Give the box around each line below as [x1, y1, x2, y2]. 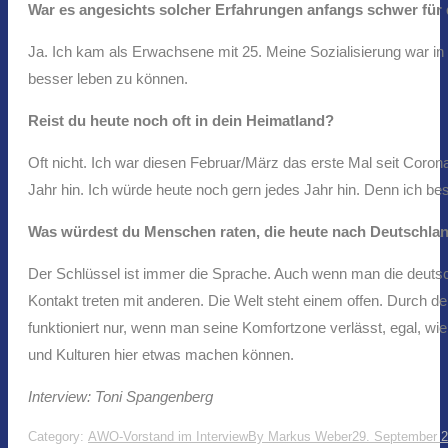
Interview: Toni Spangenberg [28, 387, 213, 405]
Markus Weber [268, 428, 352, 444]
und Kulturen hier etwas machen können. [28, 345, 294, 363]
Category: [28, 428, 88, 444]
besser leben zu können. [28, 69, 188, 87]
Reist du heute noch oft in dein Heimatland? [28, 111, 334, 129]
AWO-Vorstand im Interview [88, 428, 248, 444]
